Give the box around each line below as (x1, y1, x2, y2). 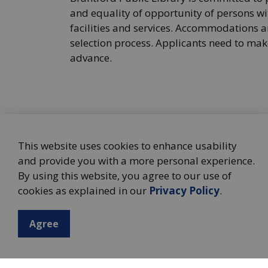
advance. (70, 51, 112, 65)
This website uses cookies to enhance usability (18, 139, 237, 153)
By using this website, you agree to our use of (18, 169, 232, 182)
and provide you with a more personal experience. (18, 154, 255, 167)
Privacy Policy (149, 184, 220, 197)
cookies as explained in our (18, 184, 149, 197)
